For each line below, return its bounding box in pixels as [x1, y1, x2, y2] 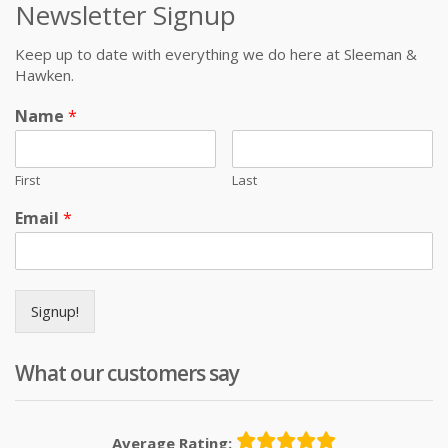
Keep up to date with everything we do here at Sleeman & [15, 43, 417, 64]
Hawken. [15, 64, 74, 85]
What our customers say [15, 358, 239, 387]
